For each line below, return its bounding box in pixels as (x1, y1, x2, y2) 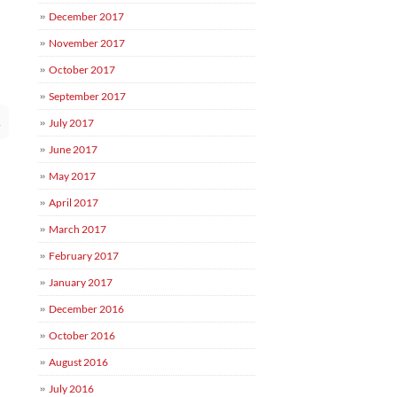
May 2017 (49, 169, 97, 183)
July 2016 (49, 382, 95, 395)
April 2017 (49, 196, 99, 209)
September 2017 (49, 90, 127, 103)
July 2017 (49, 116, 95, 129)
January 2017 (49, 276, 113, 289)
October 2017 (49, 63, 116, 76)
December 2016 (49, 302, 125, 315)
